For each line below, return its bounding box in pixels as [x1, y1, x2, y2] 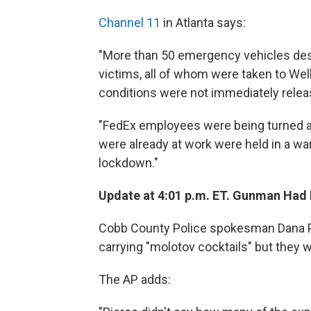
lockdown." [99, 155, 158, 170]
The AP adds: [99, 272, 171, 287]
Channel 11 [99, 15, 160, 30]
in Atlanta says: [160, 15, 246, 30]
